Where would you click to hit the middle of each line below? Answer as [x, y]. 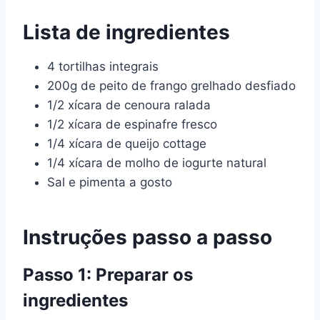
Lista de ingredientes [126, 32]
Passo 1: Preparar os [108, 275]
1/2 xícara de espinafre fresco [132, 124]
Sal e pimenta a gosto [110, 182]
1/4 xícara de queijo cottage [127, 144]
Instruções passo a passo [147, 237]
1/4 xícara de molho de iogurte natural [157, 163]
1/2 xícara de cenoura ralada [129, 105]
